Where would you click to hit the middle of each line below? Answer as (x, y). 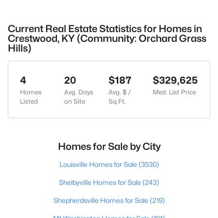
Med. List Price (174, 92)
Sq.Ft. (117, 101)
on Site (75, 101)
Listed (29, 101)
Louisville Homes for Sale (99, 164)
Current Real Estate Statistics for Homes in (105, 29)
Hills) (19, 48)
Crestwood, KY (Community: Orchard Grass (107, 38)
